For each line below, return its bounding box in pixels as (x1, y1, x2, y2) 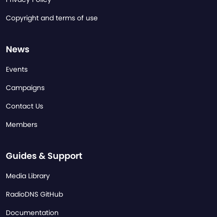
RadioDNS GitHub (6, 189, 63, 200)
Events (6, 64, 28, 75)
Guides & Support (6, 150, 82, 162)
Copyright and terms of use (6, 13, 98, 23)
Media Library (6, 171, 50, 181)
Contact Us (6, 101, 43, 111)
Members (6, 120, 37, 130)
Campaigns (6, 83, 45, 93)
